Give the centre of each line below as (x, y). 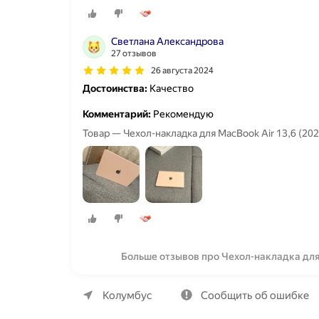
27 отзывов (134, 53)
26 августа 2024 (182, 70)
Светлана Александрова (167, 41)
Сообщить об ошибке (255, 296)
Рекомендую (182, 114)
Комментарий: (117, 114)
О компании (130, 285)
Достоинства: (115, 88)
